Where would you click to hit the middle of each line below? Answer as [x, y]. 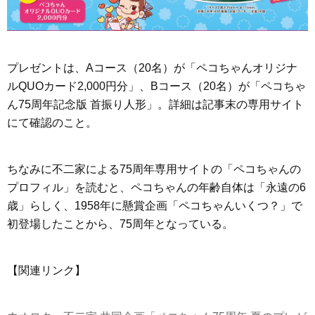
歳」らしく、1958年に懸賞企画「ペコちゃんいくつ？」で [155, 205]
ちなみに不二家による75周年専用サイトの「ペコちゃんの [154, 169]
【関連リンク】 [46, 270]
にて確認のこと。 [52, 122]
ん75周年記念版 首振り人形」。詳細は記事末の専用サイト [155, 104]
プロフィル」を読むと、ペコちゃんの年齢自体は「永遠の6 [156, 187]
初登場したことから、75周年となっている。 [120, 224]
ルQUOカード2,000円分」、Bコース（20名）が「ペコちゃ [156, 86]
